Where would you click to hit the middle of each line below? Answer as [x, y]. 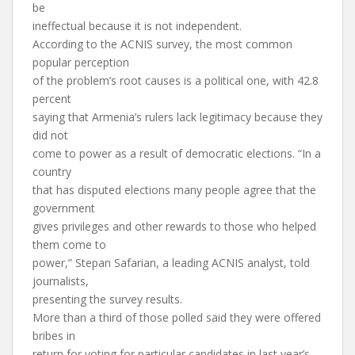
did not [50, 135]
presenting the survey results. [107, 299]
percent [52, 99]
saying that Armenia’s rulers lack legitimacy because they [177, 117]
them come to [69, 244]
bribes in [54, 336]
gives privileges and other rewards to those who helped [174, 226]
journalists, [61, 281]
